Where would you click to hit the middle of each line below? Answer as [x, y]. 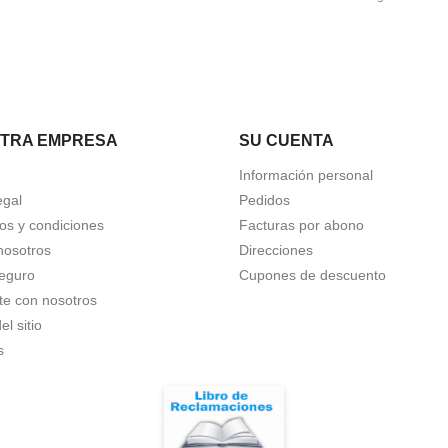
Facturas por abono [301, 225]
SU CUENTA [286, 140]
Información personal [306, 175]
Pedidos [264, 200]
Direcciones [276, 250]
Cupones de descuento [312, 275]
